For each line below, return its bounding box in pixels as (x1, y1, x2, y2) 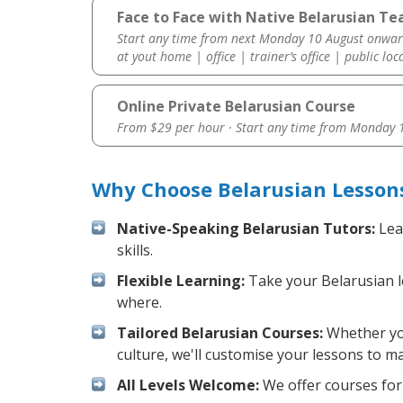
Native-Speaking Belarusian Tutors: (117, 219, 375, 239)
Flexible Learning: (117, 271, 245, 291)
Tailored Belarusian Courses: (117, 323, 323, 344)
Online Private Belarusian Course (116, 96, 355, 117)
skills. (117, 240, 153, 261)
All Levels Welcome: (117, 375, 259, 396)
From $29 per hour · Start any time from (116, 119, 350, 137)
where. (117, 292, 162, 313)
